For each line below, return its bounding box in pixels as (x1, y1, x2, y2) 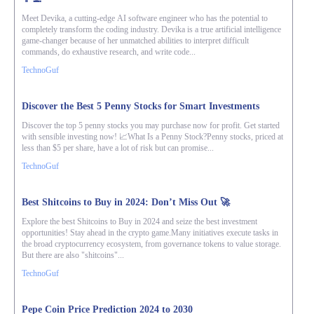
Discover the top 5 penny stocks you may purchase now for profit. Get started (22, 121, 280, 130)
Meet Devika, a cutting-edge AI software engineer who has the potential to (22, 13, 268, 23)
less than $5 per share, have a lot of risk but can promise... (22, 143, 214, 153)
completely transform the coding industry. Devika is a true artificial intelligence (22, 25, 281, 34)
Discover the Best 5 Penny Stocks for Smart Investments (22, 101, 259, 111)
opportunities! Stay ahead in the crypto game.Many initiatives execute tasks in (22, 228, 278, 238)
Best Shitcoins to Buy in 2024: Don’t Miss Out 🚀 (22, 197, 230, 207)
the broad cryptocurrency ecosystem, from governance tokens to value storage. (22, 239, 281, 249)
